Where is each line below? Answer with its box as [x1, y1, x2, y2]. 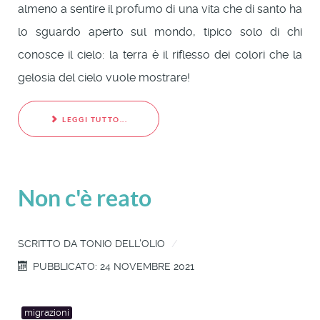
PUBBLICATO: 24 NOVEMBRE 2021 [33, 261, 195, 273]
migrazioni [24, 307, 69, 319]
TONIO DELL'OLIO [80, 238, 165, 250]
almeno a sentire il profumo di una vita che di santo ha [18, 2, 302, 16]
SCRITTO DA [18, 238, 80, 250]
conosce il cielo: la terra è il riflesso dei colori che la [18, 48, 302, 62]
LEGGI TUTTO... [59, 115, 128, 124]
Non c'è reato [18, 185, 151, 211]
